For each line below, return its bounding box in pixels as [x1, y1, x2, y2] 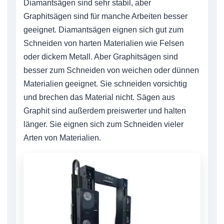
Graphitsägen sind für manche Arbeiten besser [23, 11, 187, 20]
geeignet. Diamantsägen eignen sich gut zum [23, 25, 183, 34]
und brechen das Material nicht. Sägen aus [23, 92, 175, 101]
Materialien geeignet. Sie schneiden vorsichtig [23, 79, 187, 88]
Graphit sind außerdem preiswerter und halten [23, 106, 186, 115]
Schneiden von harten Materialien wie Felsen [23, 38, 184, 47]
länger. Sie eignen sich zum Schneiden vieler [23, 119, 183, 128]
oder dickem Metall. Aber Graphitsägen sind [23, 52, 178, 61]
